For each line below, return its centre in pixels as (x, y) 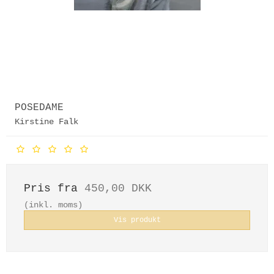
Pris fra (54, 188)
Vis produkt (137, 220)
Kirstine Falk (46, 121)
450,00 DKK (118, 188)
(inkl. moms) (53, 205)
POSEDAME (39, 107)
